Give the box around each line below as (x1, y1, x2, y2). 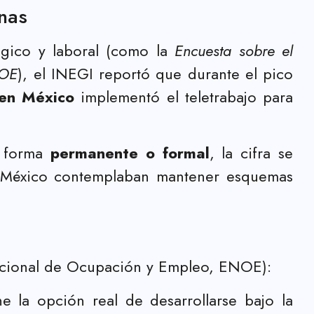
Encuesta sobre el (175, 39, 294, 62)
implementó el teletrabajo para (74, 85, 294, 108)
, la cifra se (209, 141, 294, 164)
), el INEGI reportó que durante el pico (18, 62, 294, 85)
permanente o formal (50, 141, 210, 164)
